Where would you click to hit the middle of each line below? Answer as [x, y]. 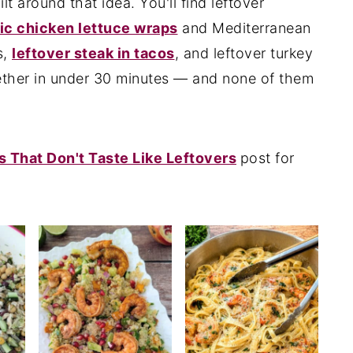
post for [267, 158]
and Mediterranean [244, 28]
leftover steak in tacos [93, 53]
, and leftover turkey [243, 53]
